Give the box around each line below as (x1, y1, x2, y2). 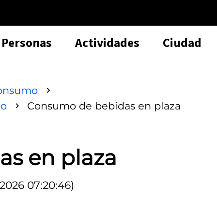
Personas (1, 34, 52, 50)
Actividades (75, 34, 139, 50)
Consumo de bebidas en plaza (27, 99, 181, 112)
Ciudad (163, 34, 201, 50)
